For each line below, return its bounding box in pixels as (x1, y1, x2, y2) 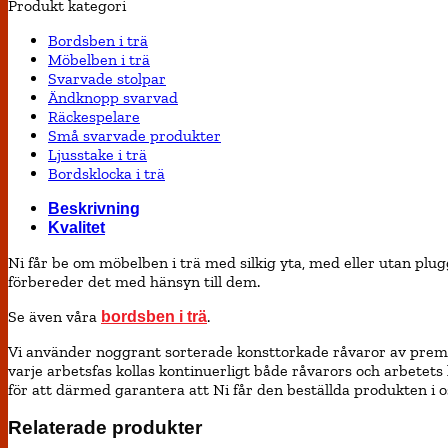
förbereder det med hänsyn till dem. (8, 271, 260, 291)
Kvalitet (48, 218, 105, 236)
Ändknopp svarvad (48, 87, 178, 107)
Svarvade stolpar (48, 68, 166, 88)
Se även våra (8, 306, 101, 326)
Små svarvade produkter (48, 125, 221, 145)
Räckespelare (48, 106, 140, 126)
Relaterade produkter (8, 417, 202, 439)
